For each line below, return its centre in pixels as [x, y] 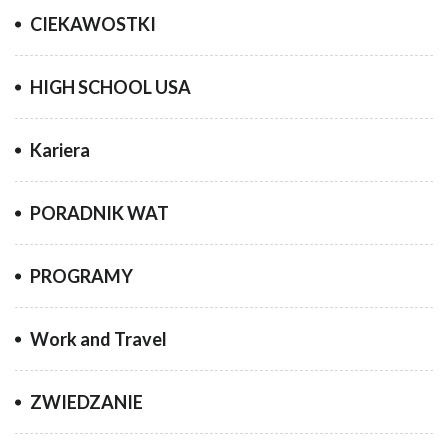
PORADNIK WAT [99, 213]
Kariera [60, 150]
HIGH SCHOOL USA [110, 87]
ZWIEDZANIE [86, 402]
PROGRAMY [81, 276]
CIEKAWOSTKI [93, 24]
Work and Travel [98, 339]
